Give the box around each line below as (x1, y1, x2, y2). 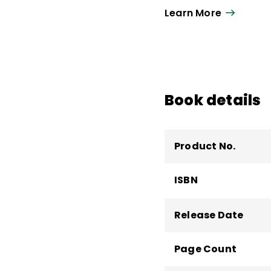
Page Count (174, 241, 237, 256)
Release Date (174, 207, 244, 222)
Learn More (165, 6, 221, 21)
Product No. (174, 139, 236, 153)
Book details (165, 90, 261, 110)
